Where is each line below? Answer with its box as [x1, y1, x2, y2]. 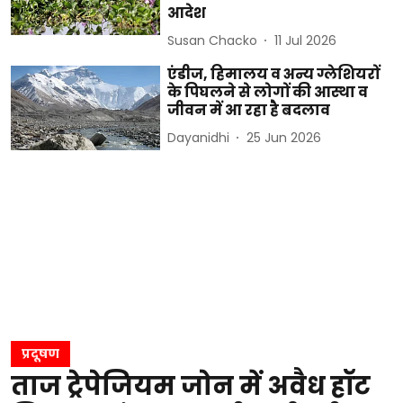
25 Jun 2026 [246, 128, 322, 147]
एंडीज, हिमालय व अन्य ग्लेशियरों [167, 64, 381, 85]
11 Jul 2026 [274, 31, 337, 49]
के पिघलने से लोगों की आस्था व [167, 82, 369, 103]
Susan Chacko [167, 31, 258, 49]
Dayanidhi [167, 128, 230, 147]
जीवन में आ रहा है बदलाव [167, 100, 331, 121]
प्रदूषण [22, 345, 59, 363]
